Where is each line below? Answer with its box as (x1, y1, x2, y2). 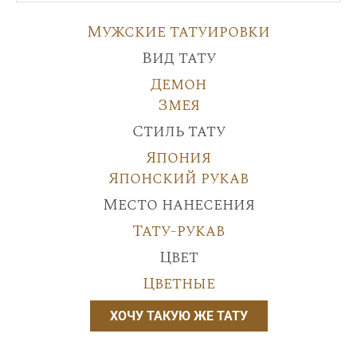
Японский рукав (108, 166, 249, 190)
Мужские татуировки (87, 19, 270, 44)
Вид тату (141, 45, 216, 70)
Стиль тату (131, 119, 226, 143)
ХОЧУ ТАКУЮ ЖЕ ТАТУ (109, 308, 248, 324)
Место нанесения (102, 192, 255, 217)
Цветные (142, 271, 215, 296)
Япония (146, 145, 211, 170)
